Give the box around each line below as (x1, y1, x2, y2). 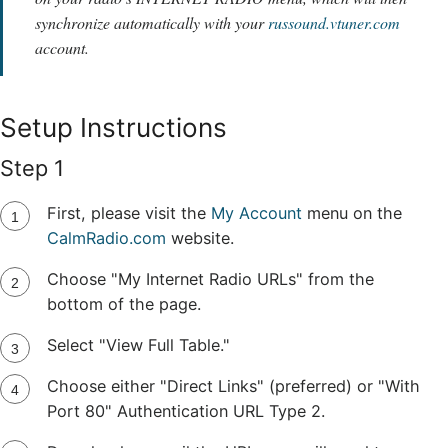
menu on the (301, 202, 402, 223)
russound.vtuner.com (268, 11, 400, 33)
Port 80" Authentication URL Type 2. (46, 400, 325, 421)
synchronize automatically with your (35, 11, 268, 33)
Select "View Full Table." (46, 334, 230, 355)
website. (165, 227, 234, 248)
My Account (210, 202, 302, 223)
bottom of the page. (46, 293, 206, 314)
